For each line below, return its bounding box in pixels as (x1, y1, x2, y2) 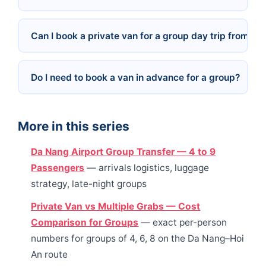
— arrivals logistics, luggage (84, 162, 210, 174)
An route (31, 248, 68, 260)
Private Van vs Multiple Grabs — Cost (31, 200, 201, 212)
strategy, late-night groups (31, 178, 147, 190)
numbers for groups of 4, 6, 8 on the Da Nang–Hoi (31, 232, 245, 244)
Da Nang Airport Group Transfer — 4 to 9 (31, 146, 216, 158)
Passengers (31, 162, 85, 174)
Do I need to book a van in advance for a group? (30, 71, 240, 83)
